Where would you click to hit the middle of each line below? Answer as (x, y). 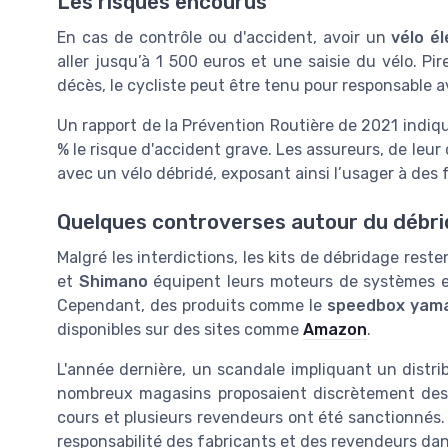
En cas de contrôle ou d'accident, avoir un (224, 38)
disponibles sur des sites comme (180, 330)
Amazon (335, 330)
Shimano (113, 282)
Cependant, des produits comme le (192, 306)
